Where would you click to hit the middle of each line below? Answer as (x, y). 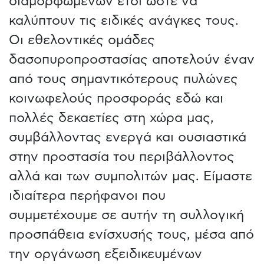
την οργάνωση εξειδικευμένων (105, 254)
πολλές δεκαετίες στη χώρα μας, (111, 118)
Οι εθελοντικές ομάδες (82, 40)
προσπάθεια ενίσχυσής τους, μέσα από (131, 234)
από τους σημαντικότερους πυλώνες (123, 79)
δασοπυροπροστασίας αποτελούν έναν (132, 59)
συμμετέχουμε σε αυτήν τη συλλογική (126, 215)
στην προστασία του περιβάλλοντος (122, 156)
